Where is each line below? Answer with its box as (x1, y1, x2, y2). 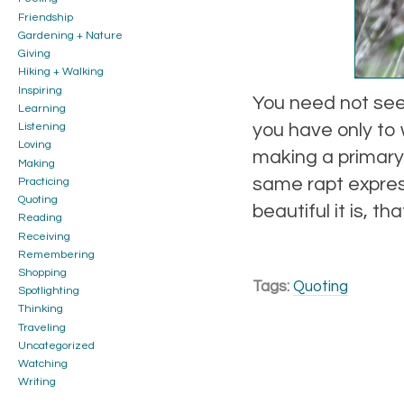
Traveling (18, 321, 66, 334)
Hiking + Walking (18, 66, 104, 78)
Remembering (18, 248, 95, 261)
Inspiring (18, 84, 62, 96)
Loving (18, 139, 51, 151)
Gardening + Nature (18, 29, 123, 41)
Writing (18, 376, 56, 389)
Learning (18, 102, 66, 115)
